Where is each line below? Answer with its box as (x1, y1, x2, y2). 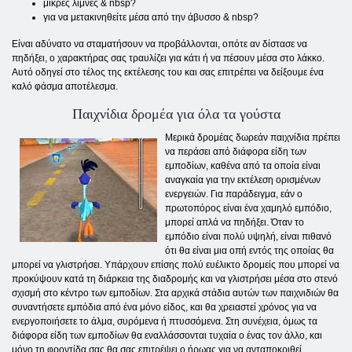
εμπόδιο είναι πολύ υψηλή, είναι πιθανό (165, 231, 332, 243)
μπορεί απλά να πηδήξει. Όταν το (165, 217, 304, 229)
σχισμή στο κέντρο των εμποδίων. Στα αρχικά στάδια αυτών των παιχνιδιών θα (12, 288, 339, 299)
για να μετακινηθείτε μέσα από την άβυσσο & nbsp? (43, 12, 258, 24)
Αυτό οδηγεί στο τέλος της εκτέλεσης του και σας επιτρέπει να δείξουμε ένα (12, 67, 324, 79)
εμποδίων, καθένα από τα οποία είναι (165, 160, 321, 172)
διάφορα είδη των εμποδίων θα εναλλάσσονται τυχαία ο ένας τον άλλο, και (12, 330, 322, 342)
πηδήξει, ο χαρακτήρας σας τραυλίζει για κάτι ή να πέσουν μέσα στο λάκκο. (12, 53, 324, 64)
